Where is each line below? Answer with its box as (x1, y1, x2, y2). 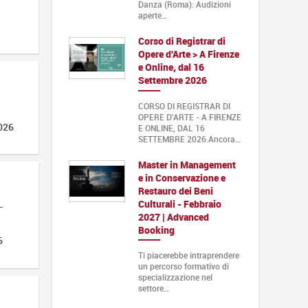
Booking (137, 223, 175, 236)
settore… (137, 282, 169, 294)
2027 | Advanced (137, 210, 209, 223)
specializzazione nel (137, 271, 212, 283)
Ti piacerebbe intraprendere (137, 249, 239, 261)
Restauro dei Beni (137, 184, 213, 197)
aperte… (137, 10, 167, 21)
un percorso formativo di (137, 260, 229, 272)
